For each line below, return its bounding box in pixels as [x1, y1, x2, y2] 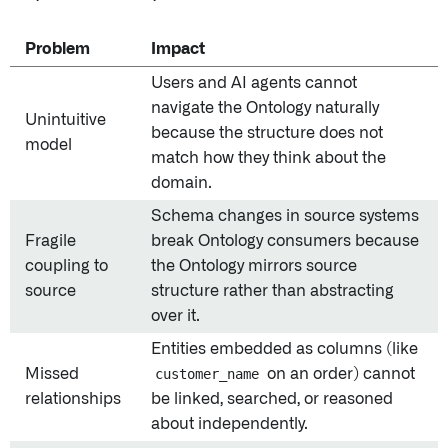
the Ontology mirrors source [151, 258, 357, 275]
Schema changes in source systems [151, 208, 419, 225]
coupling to [25, 258, 108, 275]
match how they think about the [151, 150, 386, 167]
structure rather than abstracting [151, 283, 394, 300]
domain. [151, 175, 212, 192]
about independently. [151, 416, 308, 433]
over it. [151, 308, 200, 325]
